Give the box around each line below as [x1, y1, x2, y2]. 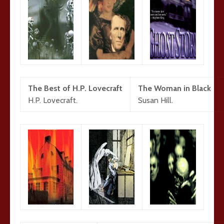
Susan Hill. [138, 95, 173, 105]
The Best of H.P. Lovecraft [28, 83, 122, 93]
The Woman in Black [138, 83, 211, 93]
